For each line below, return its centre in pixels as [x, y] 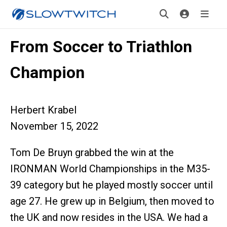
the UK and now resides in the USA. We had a [109, 217]
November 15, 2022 [54, 126]
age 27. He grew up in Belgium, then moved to [112, 201]
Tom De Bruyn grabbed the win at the [92, 153]
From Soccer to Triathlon [101, 47]
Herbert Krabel [43, 110]
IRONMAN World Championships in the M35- [110, 169]
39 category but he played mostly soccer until [111, 185]
